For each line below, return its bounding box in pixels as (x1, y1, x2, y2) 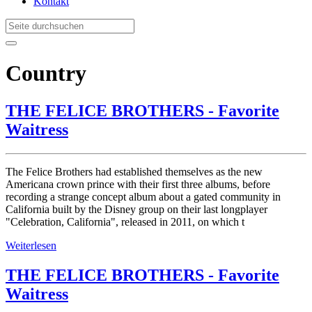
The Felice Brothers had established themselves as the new (6, 165, 263, 178)
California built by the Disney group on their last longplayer (6, 203, 267, 215)
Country (6, 61, 86, 86)
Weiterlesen (6, 239, 56, 251)
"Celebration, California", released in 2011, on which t (6, 215, 244, 228)
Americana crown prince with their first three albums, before (6, 178, 270, 190)
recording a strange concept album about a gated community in (6, 190, 281, 203)
